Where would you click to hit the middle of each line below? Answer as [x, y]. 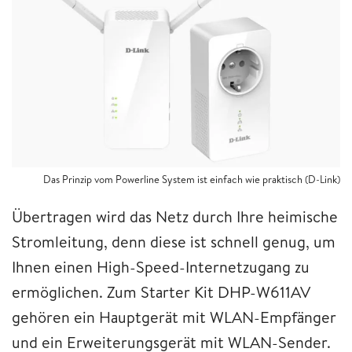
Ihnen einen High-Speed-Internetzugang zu [161, 267]
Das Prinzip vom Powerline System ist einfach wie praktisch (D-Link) [192, 180]
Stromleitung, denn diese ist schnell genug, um [174, 242]
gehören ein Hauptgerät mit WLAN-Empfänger [174, 317]
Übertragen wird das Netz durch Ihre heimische [175, 217]
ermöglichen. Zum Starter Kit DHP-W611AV [161, 292]
